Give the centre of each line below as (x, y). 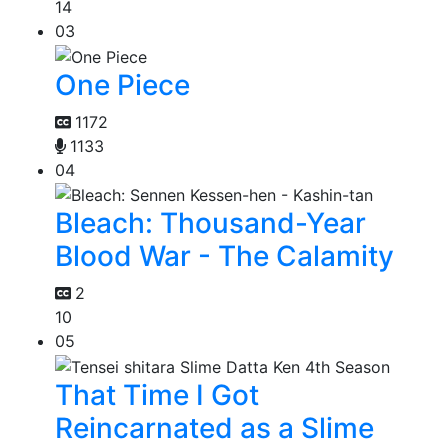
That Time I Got (157, 394)
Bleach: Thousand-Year (210, 223)
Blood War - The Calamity (224, 256)
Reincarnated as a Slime (214, 427)
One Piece (122, 84)
